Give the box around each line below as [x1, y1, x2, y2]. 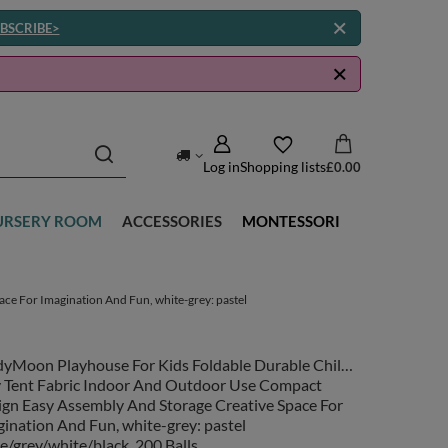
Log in [203, 157, 240, 175]
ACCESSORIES [122, 212, 222, 230]
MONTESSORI [242, 212, 340, 230]
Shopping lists [240, 157, 326, 175]
